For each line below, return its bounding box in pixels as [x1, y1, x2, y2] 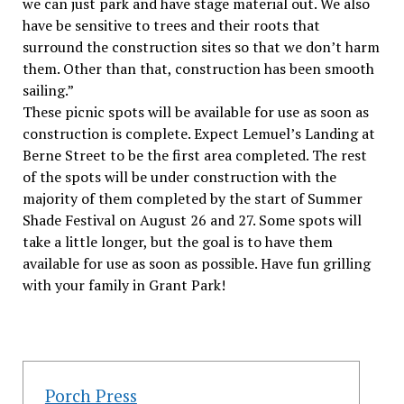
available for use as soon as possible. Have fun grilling [22, 252, 371, 273]
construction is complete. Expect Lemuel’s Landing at [22, 123, 375, 143]
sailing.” [22, 79, 74, 100]
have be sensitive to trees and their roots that [22, 14, 320, 35]
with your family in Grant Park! [22, 274, 225, 295]
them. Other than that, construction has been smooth [22, 58, 374, 78]
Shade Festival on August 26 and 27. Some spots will [22, 209, 362, 230]
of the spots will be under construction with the [22, 166, 336, 187]
